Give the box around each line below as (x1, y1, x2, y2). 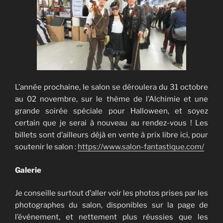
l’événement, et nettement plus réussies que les (15, 213, 208, 222)
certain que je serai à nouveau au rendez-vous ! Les (15, 118, 208, 128)
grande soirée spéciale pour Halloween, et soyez (15, 107, 208, 116)
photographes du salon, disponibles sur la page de (15, 201, 208, 210)
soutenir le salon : (15, 142, 78, 152)
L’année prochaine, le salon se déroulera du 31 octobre (15, 83, 208, 92)
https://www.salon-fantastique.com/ (78, 142, 204, 152)
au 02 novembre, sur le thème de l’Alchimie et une (15, 95, 208, 104)
